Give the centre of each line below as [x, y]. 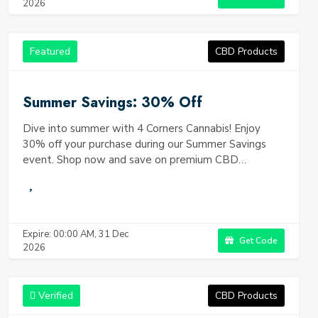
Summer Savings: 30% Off [113, 103]
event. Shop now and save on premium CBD [131, 160]
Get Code [257, 241]
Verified [54, 296]
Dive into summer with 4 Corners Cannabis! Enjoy [142, 128]
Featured [50, 51]
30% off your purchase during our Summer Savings [144, 144]
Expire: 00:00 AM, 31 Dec [76, 234]
